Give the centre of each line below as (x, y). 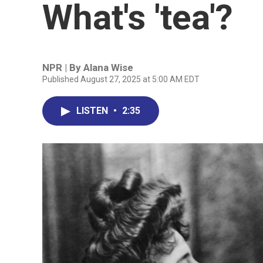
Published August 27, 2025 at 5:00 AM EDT (121, 79)
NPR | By (63, 68)
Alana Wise (108, 68)
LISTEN (93, 111)
